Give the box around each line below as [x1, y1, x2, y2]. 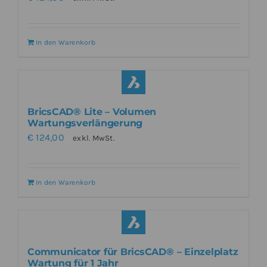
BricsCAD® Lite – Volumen [27, 106, 157, 117]
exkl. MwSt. [73, 133, 114, 142]
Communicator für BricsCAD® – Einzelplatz [27, 246, 238, 257]
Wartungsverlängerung [27, 117, 143, 129]
